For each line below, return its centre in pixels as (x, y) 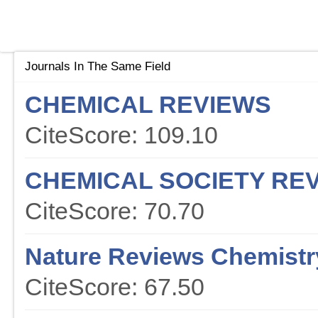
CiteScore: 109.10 (121, 135)
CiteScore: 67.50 (115, 287)
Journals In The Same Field (98, 67)
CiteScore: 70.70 (115, 211)
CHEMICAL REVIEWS (148, 105)
